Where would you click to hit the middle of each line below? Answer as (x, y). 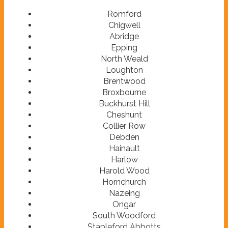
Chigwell (124, 25)
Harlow (124, 159)
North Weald (124, 59)
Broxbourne (124, 92)
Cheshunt (124, 115)
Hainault (124, 148)
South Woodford (124, 215)
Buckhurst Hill (124, 103)
